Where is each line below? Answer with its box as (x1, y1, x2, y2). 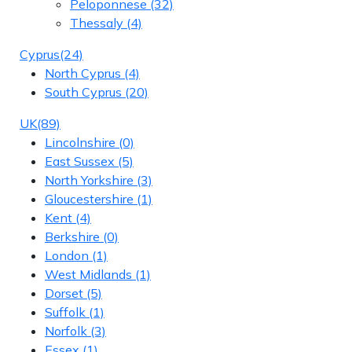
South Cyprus (45, 83, 122, 100)
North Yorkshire (45, 171, 134, 188)
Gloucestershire (45, 190, 134, 207)
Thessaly (70, 14, 123, 31)
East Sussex (45, 152, 115, 169)
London (45, 247, 89, 263)
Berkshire (45, 228, 100, 244)
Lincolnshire (45, 134, 115, 150)
